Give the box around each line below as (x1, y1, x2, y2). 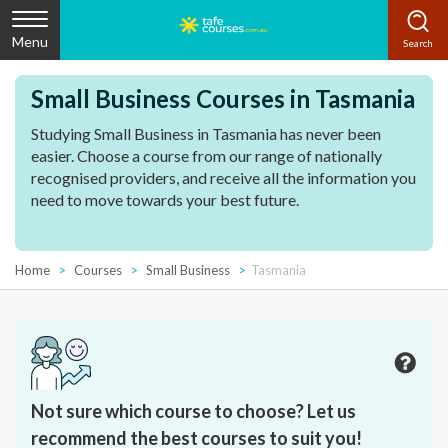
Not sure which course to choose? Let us (31, 400, 356, 422)
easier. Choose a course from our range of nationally (31, 146, 382, 165)
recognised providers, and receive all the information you (31, 168, 416, 187)
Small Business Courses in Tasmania (31, 84, 415, 113)
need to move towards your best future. (31, 190, 299, 209)
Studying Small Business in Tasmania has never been (31, 124, 381, 143)
